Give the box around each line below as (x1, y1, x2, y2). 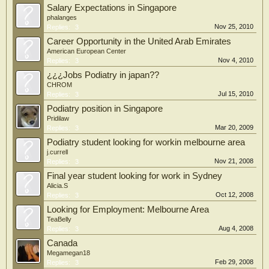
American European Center (47, 47, 126, 55)
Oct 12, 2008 (216, 191, 253, 198)
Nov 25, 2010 (214, 23, 253, 30)
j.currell (47, 148, 68, 156)
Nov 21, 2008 (214, 157, 253, 165)
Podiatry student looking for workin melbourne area (47, 138, 245, 147)
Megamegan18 (47, 249, 90, 256)
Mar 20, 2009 (215, 124, 253, 131)
